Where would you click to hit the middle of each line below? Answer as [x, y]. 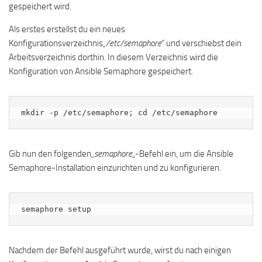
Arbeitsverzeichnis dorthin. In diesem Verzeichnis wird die [113, 58]
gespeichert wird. [40, 7]
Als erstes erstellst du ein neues [67, 30]
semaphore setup [56, 209]
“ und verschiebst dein [201, 44]
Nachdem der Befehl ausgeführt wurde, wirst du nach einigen [120, 251]
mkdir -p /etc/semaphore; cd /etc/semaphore [119, 113]
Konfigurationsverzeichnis [56, 44]
